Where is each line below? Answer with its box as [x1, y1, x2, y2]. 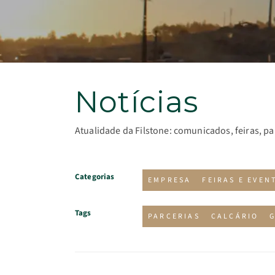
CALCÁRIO [211, 211, 259, 222]
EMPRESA [148, 175, 192, 185]
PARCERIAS [148, 211, 200, 222]
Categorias [75, 171, 115, 182]
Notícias [75, 84, 199, 120]
